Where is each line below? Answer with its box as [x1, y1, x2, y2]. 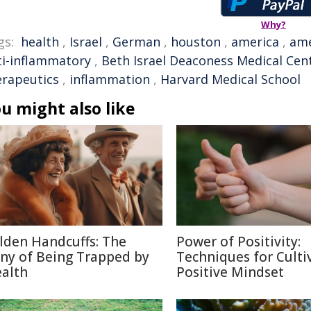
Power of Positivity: [176, 233, 301, 251]
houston [171, 33, 221, 50]
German [112, 33, 160, 50]
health [21, 33, 59, 50]
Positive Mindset [176, 263, 284, 281]
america [231, 33, 279, 50]
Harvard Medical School [160, 71, 301, 87]
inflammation [69, 71, 150, 87]
